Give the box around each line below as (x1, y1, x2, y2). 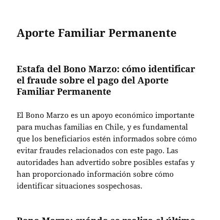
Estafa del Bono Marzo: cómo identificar (17, 62, 195, 75)
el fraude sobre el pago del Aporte (17, 74, 169, 86)
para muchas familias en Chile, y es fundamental (17, 121, 189, 132)
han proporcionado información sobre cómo (17, 168, 174, 179)
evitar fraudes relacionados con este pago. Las (17, 145, 179, 155)
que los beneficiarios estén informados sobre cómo (17, 133, 197, 143)
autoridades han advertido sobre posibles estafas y (17, 157, 195, 167)
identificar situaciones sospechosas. (17, 180, 143, 191)
